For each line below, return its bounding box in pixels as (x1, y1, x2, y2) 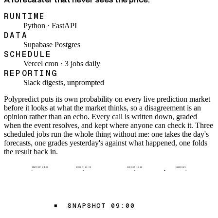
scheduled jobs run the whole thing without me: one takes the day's (4, 130, 209, 139)
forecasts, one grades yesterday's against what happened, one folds (4, 139, 207, 147)
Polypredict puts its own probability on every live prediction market (4, 95, 210, 104)
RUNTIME (4, 11, 46, 22)
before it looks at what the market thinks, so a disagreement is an (4, 104, 201, 112)
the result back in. (4, 147, 58, 156)
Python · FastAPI (23, 21, 77, 30)
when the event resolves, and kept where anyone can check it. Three (4, 121, 213, 130)
